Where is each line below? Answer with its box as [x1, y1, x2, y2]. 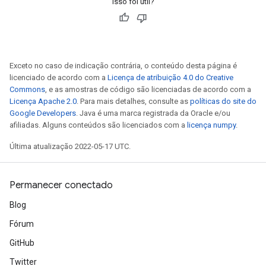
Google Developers [9, 109, 76, 118]
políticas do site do [190, 97, 256, 106]
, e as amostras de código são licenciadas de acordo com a [45, 85, 251, 94]
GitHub [9, 238, 34, 248]
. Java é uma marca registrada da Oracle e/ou [76, 109, 230, 118]
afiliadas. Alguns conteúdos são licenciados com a [9, 121, 187, 129]
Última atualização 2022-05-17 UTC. [9, 142, 131, 151]
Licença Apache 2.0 [9, 97, 77, 106]
